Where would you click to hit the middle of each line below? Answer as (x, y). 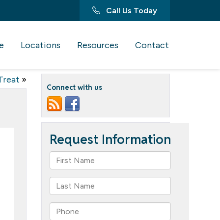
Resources (98, 45)
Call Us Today (131, 11)
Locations (41, 45)
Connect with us (74, 87)
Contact (152, 45)
